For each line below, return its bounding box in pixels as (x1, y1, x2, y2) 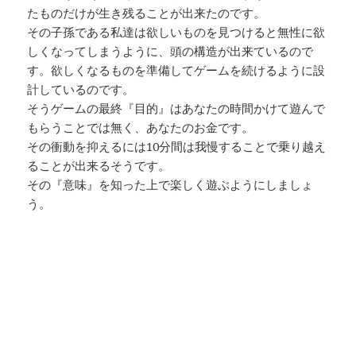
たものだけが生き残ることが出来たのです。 (27, 5, 266, 21)
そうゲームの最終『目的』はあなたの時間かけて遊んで (27, 100, 326, 117)
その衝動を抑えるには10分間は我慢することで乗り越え (27, 138, 327, 155)
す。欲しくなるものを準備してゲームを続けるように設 (27, 62, 326, 79)
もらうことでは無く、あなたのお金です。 (27, 119, 254, 136)
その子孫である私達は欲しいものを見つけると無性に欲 (27, 24, 326, 41)
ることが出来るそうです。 (27, 157, 171, 174)
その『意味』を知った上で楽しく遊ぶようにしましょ (27, 176, 314, 193)
